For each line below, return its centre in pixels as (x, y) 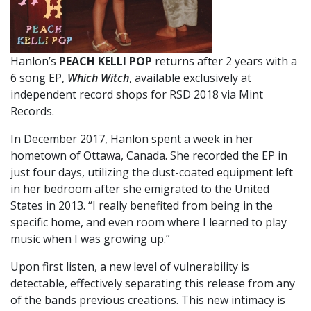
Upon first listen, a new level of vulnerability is (130, 267)
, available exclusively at (190, 78)
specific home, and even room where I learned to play (149, 222)
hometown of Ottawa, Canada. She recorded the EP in (149, 156)
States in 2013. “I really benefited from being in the (142, 206)
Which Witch (98, 78)
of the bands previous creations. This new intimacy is (148, 300)
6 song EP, (39, 78)
